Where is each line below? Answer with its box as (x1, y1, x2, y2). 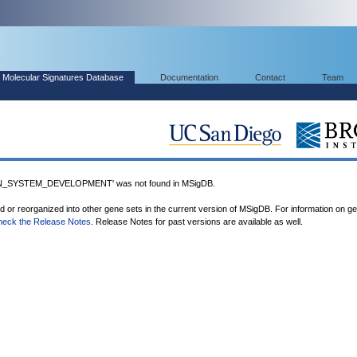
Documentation (160, 73, 218, 82)
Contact (255, 73, 285, 82)
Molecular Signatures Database (2, 73, 124, 82)
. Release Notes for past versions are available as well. (91, 217, 303, 226)
